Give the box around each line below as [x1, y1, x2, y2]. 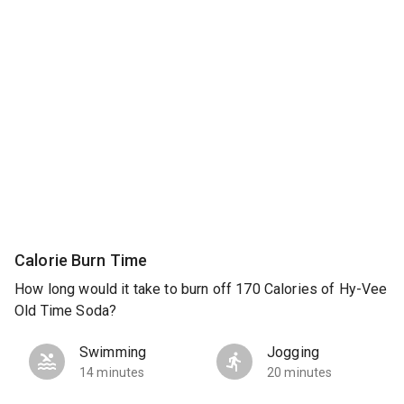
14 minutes [79, 365, 145, 381]
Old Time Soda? [14, 302, 117, 320]
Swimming [79, 344, 147, 362]
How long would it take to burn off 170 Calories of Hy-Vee [14, 280, 388, 298]
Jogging [267, 344, 320, 362]
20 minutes [267, 365, 333, 381]
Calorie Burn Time [14, 250, 148, 270]
